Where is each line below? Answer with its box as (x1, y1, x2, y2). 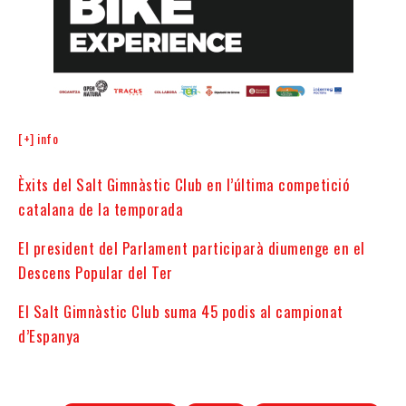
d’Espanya (18, 324, 81, 348)
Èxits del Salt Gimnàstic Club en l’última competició (18, 173, 350, 197)
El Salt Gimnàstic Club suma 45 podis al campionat (18, 300, 343, 324)
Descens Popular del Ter (18, 261, 173, 285)
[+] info (18, 129, 58, 149)
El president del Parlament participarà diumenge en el (18, 237, 365, 260)
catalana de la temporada (18, 198, 183, 221)
